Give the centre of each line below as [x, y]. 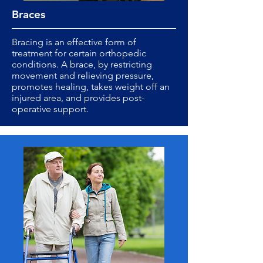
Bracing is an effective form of [74, 42]
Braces [28, 14]
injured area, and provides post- [78, 98]
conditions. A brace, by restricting [82, 64]
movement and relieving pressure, [83, 75]
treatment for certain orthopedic [79, 53]
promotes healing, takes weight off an [91, 87]
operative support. [50, 109]
